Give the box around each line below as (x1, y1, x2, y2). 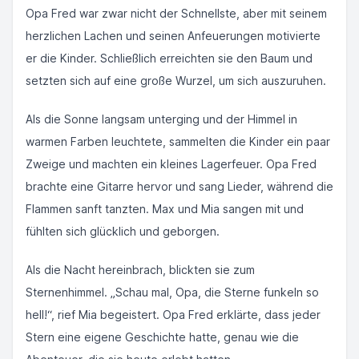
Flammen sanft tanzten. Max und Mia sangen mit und (26, 202, 304, 216)
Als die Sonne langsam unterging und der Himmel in (26, 112, 297, 126)
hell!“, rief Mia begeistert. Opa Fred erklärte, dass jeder (26, 308, 321, 321)
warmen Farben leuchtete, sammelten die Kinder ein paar (26, 135, 330, 148)
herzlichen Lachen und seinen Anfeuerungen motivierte (26, 29, 321, 42)
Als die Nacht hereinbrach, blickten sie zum (26, 263, 255, 276)
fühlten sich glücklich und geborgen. (26, 224, 220, 238)
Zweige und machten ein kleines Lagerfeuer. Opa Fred (26, 157, 317, 171)
